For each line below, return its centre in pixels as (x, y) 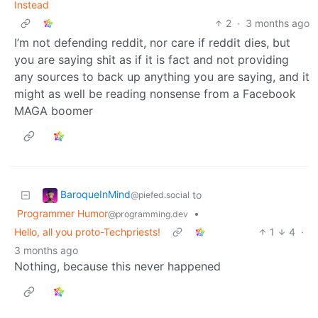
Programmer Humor (62, 213)
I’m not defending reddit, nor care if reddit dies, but (152, 42)
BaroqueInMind (95, 194)
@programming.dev (148, 214)
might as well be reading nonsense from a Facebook (155, 93)
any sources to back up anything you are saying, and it (162, 76)
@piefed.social (160, 195)
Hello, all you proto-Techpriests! (87, 231)
